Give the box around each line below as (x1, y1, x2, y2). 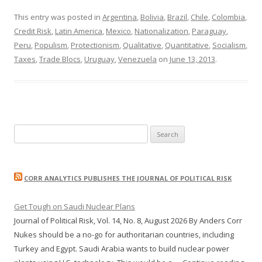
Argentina (102, 12, 137, 23)
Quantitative (165, 40, 209, 51)
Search (13, 126, 39, 137)
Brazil (167, 12, 187, 23)
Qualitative (123, 40, 161, 51)
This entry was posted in (14, 12, 102, 23)
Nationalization (135, 26, 188, 37)
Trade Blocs (39, 54, 81, 65)
